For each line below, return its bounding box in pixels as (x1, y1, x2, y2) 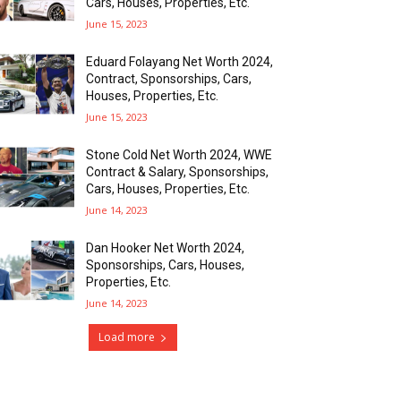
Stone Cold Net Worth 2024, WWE (86, 147, 273, 162)
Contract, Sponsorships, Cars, (86, 71, 252, 86)
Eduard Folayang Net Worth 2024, (86, 54, 274, 69)
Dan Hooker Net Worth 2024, (86, 240, 245, 255)
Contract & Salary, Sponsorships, (86, 164, 269, 179)
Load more (98, 328, 155, 345)
